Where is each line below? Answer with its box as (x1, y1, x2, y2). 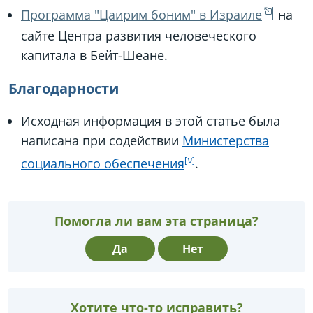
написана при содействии (21, 132, 182, 150)
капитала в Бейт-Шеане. (21, 47, 168, 64)
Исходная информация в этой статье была (21, 112, 280, 130)
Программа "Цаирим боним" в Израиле (21, 6, 262, 24)
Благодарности (8, 79, 119, 99)
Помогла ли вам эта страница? (54, 212, 259, 230)
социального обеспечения (21, 155, 184, 173)
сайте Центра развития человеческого (21, 27, 256, 45)
